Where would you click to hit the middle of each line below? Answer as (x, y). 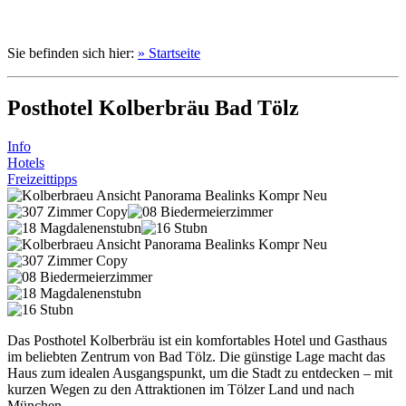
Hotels (26, 163)
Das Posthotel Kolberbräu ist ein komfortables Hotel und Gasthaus (197, 341)
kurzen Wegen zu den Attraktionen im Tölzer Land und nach (181, 390)
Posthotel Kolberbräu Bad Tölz (153, 108)
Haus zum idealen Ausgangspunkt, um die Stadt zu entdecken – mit (200, 373)
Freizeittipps (42, 179)
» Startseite (169, 53)
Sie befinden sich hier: (72, 53)
